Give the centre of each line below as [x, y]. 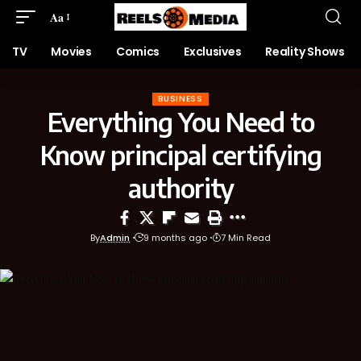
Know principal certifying [180, 155]
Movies [71, 52]
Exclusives [213, 52]
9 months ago [175, 238]
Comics [138, 52]
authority [180, 188]
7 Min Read [246, 238]
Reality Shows [305, 52]
